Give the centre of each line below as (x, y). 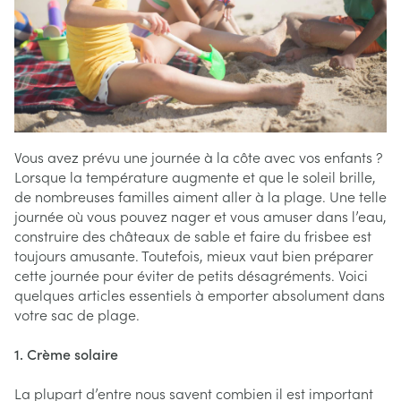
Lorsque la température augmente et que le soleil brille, (195, 176)
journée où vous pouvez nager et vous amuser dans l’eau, (200, 215)
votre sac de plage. (77, 314)
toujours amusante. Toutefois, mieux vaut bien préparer (194, 255)
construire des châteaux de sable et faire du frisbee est (193, 235)
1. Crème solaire (66, 353)
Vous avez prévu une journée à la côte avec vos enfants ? (199, 156)
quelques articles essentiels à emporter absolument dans (200, 294)
